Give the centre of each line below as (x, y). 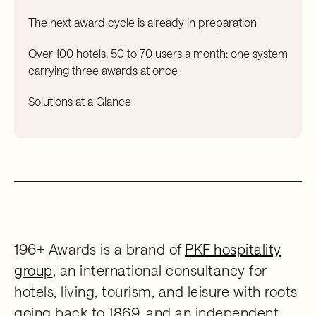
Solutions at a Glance (80, 101)
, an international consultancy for (160, 270)
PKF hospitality (233, 249)
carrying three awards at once (103, 70)
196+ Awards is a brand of (99, 249)
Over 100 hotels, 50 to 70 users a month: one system (158, 53)
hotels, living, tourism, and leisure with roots (156, 291)
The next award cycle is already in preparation (142, 22)
